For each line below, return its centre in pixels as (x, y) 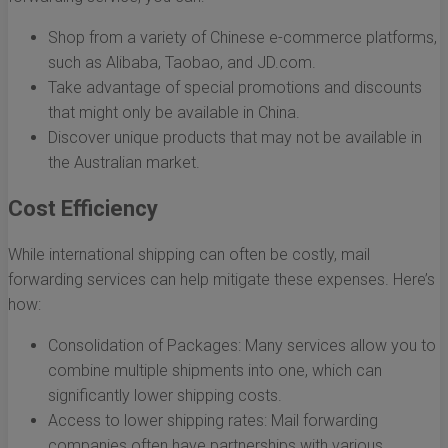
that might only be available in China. (174, 113)
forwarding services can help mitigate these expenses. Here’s (221, 280)
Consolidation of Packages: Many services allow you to (242, 346)
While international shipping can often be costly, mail (189, 255)
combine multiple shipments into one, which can (215, 371)
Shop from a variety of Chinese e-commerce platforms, (242, 38)
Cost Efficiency (83, 209)
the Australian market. (124, 163)
